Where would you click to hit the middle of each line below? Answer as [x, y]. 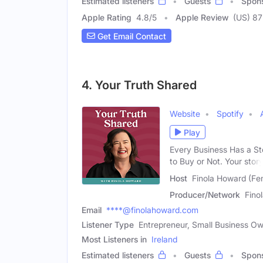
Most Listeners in [114, 240]
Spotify [230, 114]
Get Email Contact [131, 36]
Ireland [164, 240]
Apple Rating [107, 18]
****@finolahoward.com [152, 210]
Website [185, 114]
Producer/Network [205, 195]
